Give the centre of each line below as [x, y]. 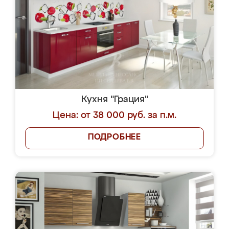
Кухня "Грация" [114, 100]
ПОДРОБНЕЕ [114, 138]
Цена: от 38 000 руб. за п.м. [114, 116]
